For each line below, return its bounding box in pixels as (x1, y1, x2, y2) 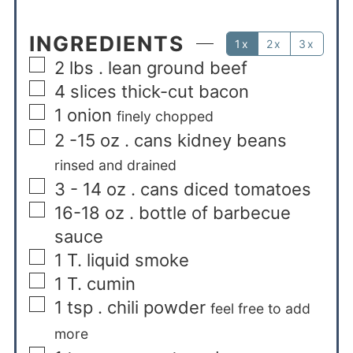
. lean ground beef (98, 57, 247, 78)
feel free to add (210, 299, 310, 317)
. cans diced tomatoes (130, 178, 311, 199)
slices (69, 80, 117, 102)
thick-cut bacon (121, 80, 249, 102)
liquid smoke (86, 249, 189, 270)
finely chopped (116, 107, 214, 124)
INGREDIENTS (28, 30, 184, 56)
